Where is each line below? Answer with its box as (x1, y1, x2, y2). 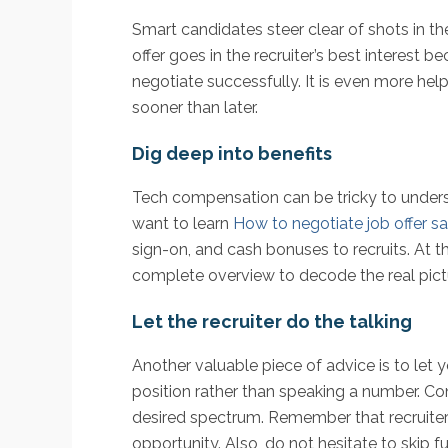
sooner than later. (132, 98, 258, 118)
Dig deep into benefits (132, 143, 332, 165)
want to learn (132, 214, 233, 234)
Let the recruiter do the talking (132, 311, 412, 333)
